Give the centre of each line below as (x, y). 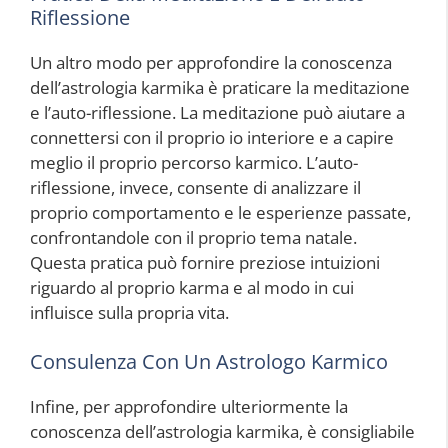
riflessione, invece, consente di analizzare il (195, 187)
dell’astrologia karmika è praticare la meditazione (220, 87)
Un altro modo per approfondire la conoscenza (211, 62)
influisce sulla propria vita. (129, 312)
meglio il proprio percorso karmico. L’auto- (194, 162)
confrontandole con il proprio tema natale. (193, 237)
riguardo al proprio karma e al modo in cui (192, 287)
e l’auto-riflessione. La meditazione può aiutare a (217, 112)
